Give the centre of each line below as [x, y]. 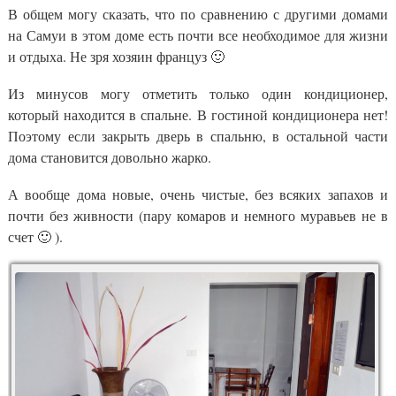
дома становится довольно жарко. [110, 156]
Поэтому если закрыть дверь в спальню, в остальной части [198, 135]
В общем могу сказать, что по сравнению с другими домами [198, 13]
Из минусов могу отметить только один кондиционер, [198, 93]
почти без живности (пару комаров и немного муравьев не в [198, 215]
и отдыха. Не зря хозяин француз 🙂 [116, 56]
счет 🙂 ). [35, 236]
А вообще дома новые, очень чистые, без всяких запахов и [198, 194]
